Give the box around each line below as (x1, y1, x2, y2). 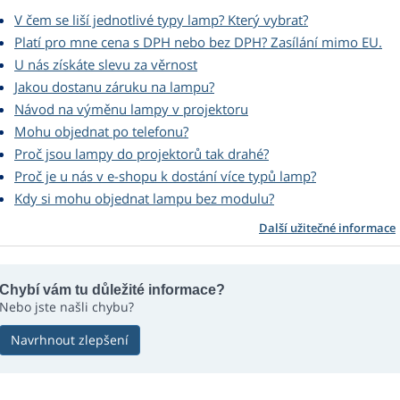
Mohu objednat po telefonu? (14, 122, 188, 141)
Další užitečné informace (259, 220, 396, 237)
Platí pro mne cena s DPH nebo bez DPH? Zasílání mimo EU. (14, 33, 382, 52)
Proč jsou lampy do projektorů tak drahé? (14, 145, 269, 163)
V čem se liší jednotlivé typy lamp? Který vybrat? (14, 11, 308, 29)
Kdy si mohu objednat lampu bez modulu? (14, 189, 274, 208)
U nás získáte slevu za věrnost (14, 55, 197, 74)
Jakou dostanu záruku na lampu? (14, 78, 214, 96)
